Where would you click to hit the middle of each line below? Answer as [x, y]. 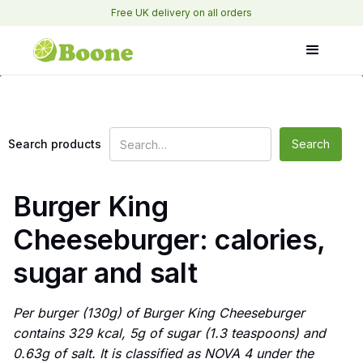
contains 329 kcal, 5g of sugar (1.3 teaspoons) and [169, 333]
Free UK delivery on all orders [181, 13]
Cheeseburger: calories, [169, 239]
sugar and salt [105, 273]
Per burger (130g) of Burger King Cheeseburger [159, 313]
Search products [55, 144]
